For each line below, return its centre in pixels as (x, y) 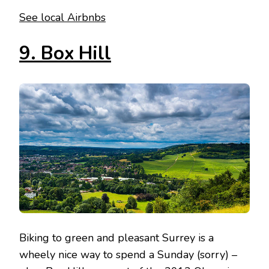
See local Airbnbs (62, 18)
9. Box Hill (65, 54)
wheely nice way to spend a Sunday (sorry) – (128, 255)
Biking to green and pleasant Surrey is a (116, 238)
